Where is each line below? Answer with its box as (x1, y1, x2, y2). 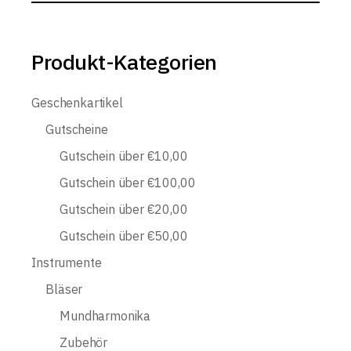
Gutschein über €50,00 (60, 228, 188, 244)
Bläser (45, 281, 83, 298)
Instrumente (31, 255, 102, 271)
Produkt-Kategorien (31, 48, 217, 76)
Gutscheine (45, 121, 108, 138)
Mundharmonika (60, 308, 150, 324)
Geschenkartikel (31, 95, 123, 111)
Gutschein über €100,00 (60, 175, 196, 191)
